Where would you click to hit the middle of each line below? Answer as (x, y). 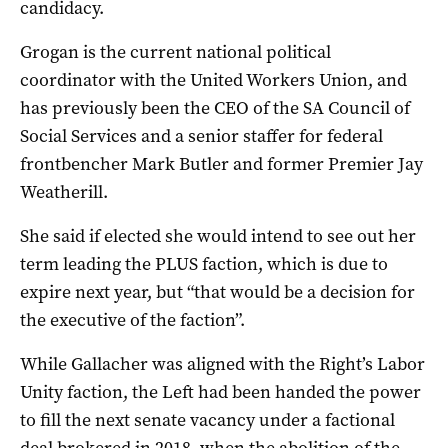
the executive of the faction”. (132, 319)
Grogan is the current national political (175, 51)
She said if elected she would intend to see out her (218, 235)
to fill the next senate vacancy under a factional (207, 419)
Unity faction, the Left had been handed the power (220, 391)
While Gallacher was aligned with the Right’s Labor (222, 363)
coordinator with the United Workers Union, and (213, 79)
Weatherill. (64, 191)
